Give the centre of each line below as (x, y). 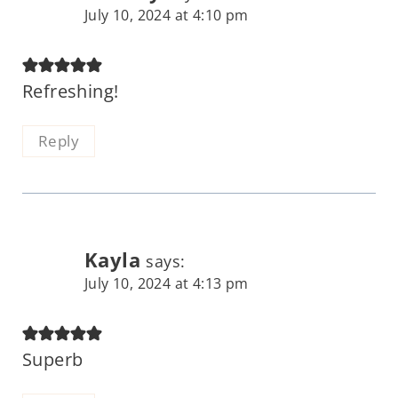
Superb (52, 359)
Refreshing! (70, 91)
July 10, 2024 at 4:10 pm (166, 15)
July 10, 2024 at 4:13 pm (166, 283)
